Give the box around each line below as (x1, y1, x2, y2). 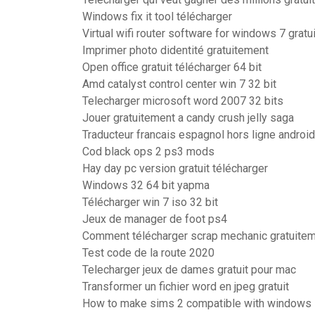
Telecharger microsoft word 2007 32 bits (82, 94, 283, 108)
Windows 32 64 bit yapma (82, 179, 210, 192)
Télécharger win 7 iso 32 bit (82, 195, 218, 209)
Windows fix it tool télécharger (82, 10, 232, 23)
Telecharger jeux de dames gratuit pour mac (82, 263, 296, 276)
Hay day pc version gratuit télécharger (82, 162, 268, 175)
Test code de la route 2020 (82, 246, 214, 259)
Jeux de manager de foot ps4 (82, 212, 227, 226)
